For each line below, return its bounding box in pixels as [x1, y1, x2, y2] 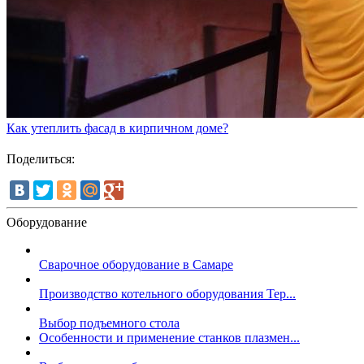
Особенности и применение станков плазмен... [39, 330, 300, 344]
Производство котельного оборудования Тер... [39, 286, 296, 301]
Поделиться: [6, 151, 75, 166]
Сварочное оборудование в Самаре [39, 257, 233, 271]
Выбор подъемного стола [39, 315, 180, 330]
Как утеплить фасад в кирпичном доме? [6, 120, 228, 135]
